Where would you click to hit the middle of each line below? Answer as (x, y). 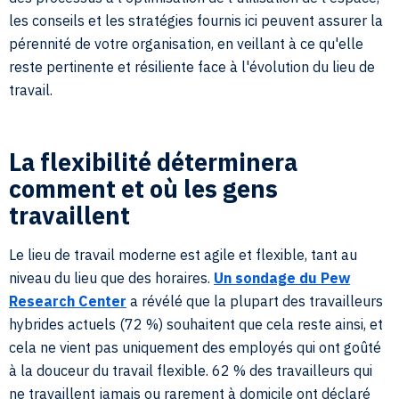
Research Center (68, 301)
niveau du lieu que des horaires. (111, 278)
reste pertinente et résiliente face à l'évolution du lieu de (192, 67)
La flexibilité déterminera (153, 162)
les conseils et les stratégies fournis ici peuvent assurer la (196, 20)
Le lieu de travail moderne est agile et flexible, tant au (183, 255)
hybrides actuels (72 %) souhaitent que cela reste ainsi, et (196, 324)
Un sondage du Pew (282, 278)
